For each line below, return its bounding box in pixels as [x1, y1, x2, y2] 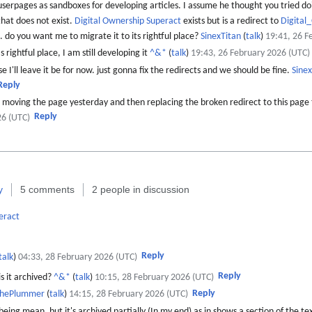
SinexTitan [201, 31, 242, 42]
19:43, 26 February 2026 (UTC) [190, 48, 310, 59]
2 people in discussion [92, 183, 189, 195]
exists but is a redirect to [181, 15, 281, 26]
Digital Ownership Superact [75, 15, 182, 26]
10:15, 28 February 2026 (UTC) [95, 272, 214, 283]
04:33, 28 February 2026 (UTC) [18, 251, 137, 263]
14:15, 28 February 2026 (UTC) [68, 289, 188, 300]
